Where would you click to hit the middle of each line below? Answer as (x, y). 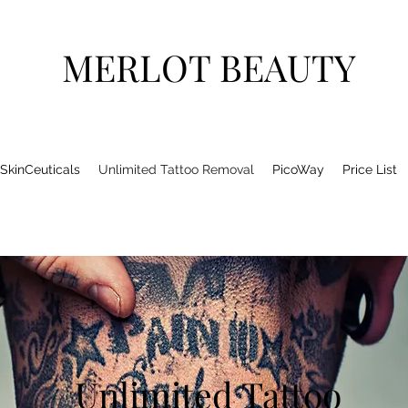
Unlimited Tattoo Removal (176, 169)
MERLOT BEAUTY (209, 67)
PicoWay (298, 169)
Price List (370, 169)
